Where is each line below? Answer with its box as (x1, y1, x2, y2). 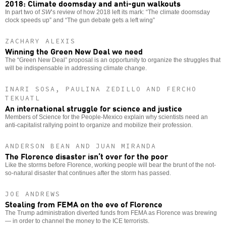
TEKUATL (5, 93, 40, 102)
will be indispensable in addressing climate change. (5, 64, 147, 72)
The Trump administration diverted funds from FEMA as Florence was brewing (5, 209, 217, 216)
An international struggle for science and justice (5, 101, 182, 114)
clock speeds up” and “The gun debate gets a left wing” (5, 16, 155, 24)
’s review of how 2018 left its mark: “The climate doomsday (51, 8, 210, 16)
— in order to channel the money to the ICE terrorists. (5, 217, 149, 224)
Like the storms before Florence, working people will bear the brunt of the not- (5, 161, 216, 168)
